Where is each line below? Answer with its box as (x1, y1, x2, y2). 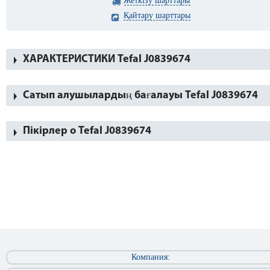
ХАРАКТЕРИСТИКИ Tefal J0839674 (23, 54, 190, 65)
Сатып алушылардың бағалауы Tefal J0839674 (23, 90, 258, 101)
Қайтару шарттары (124, 11, 190, 20)
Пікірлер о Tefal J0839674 (23, 125, 151, 137)
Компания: (131, 253, 170, 262)
